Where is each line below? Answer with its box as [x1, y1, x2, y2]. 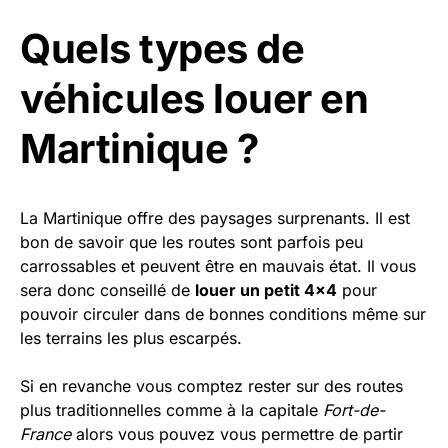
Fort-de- [323, 400, 385, 421]
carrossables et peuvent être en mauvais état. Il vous [20, 256, 416, 277]
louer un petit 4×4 [195, 280, 337, 301]
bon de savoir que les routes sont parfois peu [20, 232, 363, 253]
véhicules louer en [20, 74, 368, 124]
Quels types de [20, 24, 304, 74]
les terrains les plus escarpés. [20, 328, 242, 349]
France [20, 424, 71, 445]
